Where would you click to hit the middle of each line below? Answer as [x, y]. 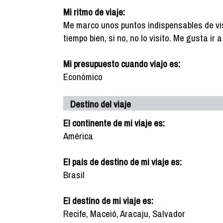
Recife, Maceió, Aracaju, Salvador [124, 214]
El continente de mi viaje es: [114, 123]
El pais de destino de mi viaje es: [122, 162]
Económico [83, 77]
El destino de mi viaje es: [108, 201]
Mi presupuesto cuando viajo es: [122, 64]
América [78, 136]
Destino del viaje [101, 104]
